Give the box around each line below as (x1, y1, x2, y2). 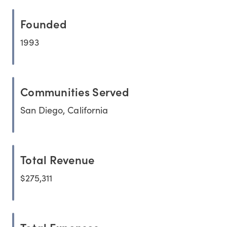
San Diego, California (20, 104, 108, 117)
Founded (20, 16, 67, 32)
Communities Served (20, 84, 129, 100)
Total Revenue (20, 152, 95, 168)
